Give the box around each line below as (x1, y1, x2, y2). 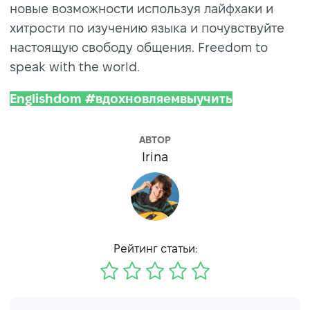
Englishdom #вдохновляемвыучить (10, 91, 232, 105)
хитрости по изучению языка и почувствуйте (10, 21, 284, 35)
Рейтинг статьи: (113, 242, 197, 255)
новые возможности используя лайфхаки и (10, 1, 273, 15)
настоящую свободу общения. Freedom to (10, 40, 268, 54)
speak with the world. (10, 60, 140, 73)
